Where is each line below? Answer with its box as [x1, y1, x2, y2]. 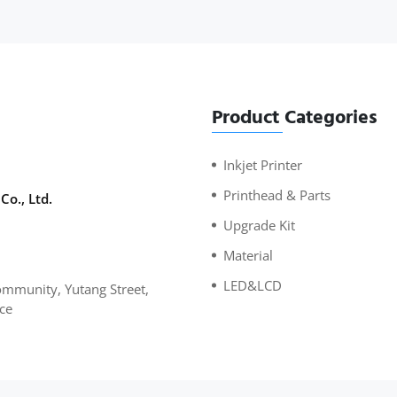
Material [223, 245, 273, 264]
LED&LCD [223, 276, 282, 294]
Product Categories [212, 100, 378, 133]
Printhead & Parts [223, 185, 331, 204]
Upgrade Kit [223, 215, 295, 234]
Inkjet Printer [223, 155, 302, 174]
